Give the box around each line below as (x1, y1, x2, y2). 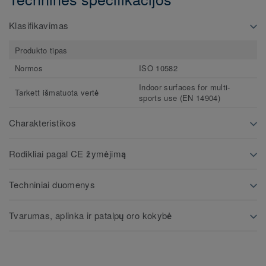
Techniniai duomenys (9, 178, 96, 191)
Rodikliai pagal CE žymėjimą (9, 147, 126, 160)
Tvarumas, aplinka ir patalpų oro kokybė (9, 209, 172, 222)
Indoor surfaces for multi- (139, 81, 230, 93)
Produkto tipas (15, 45, 68, 56)
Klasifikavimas (9, 19, 69, 32)
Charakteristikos (9, 116, 77, 129)
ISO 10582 (139, 62, 178, 74)
